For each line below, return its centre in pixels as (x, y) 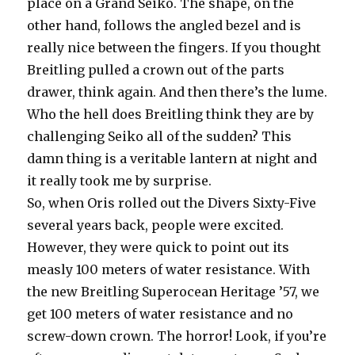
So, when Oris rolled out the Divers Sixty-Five (172, 202)
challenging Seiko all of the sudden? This (160, 136)
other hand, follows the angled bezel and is (164, 25)
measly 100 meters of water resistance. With (169, 269)
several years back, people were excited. (156, 225)
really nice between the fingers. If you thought (174, 47)
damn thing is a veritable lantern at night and (172, 158)
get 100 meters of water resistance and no (160, 313)
